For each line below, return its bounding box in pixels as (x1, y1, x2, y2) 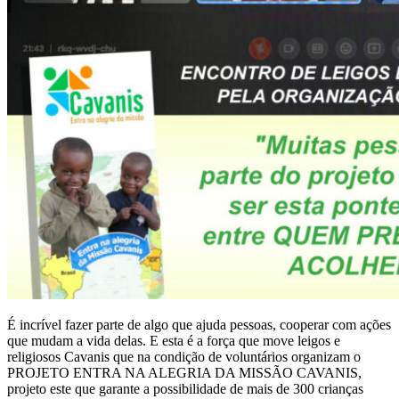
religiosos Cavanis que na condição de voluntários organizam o (7, 349, 361, 365)
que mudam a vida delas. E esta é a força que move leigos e (7, 333, 340, 349)
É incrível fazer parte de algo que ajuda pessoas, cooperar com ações (7, 317, 391, 333)
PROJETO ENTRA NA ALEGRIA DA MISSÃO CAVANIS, (7, 365, 362, 381)
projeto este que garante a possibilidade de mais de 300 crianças (7, 381, 363, 397)
